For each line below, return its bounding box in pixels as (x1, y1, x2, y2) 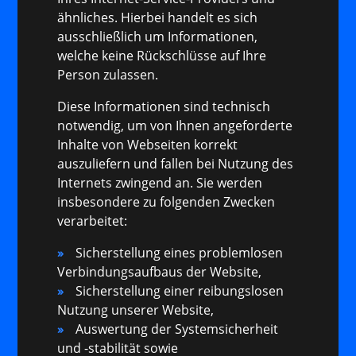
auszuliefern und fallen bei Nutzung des (57, 155, 294, 173)
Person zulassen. (57, 66, 159, 84)
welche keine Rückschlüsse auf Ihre (57, 47, 267, 65)
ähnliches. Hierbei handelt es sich (57, 9, 258, 27)
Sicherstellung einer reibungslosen (75, 282, 284, 300)
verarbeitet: (57, 212, 128, 230)
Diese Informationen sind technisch (57, 98, 271, 116)
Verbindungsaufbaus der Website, (57, 263, 262, 281)
